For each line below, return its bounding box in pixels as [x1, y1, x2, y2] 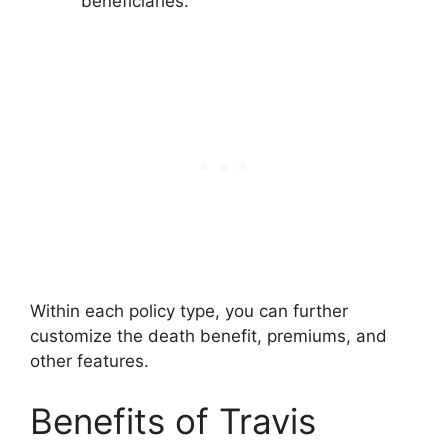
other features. [30, 351, 149, 371]
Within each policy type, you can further [30, 301, 348, 321]
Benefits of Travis [30, 399, 316, 442]
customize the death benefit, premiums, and [30, 326, 387, 346]
